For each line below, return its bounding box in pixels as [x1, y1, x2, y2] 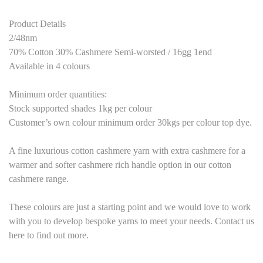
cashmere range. [9, 174, 69, 184]
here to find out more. [9, 230, 89, 241]
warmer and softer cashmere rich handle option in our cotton [9, 160, 231, 170]
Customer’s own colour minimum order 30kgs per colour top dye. [9, 117, 252, 128]
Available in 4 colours [9, 61, 90, 72]
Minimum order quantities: [9, 89, 107, 100]
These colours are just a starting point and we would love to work [9, 202, 251, 213]
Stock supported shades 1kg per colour [9, 103, 152, 114]
